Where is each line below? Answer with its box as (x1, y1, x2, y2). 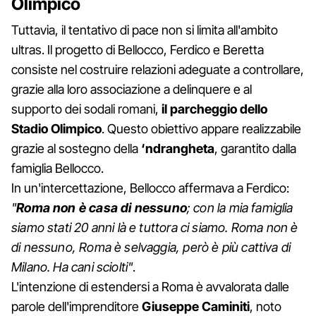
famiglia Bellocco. (11, 160, 104, 176)
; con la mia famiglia (186, 200, 293, 215)
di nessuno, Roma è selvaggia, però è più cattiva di (11, 239, 291, 255)
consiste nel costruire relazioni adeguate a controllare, (11, 61, 304, 77)
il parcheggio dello (162, 101, 267, 116)
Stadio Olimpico (11, 121, 102, 136)
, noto (250, 298, 281, 314)
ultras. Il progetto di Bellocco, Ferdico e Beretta (11, 42, 264, 57)
